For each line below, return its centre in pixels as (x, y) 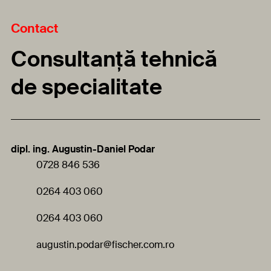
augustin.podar (70, 245)
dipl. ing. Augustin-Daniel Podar (83, 149)
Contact (34, 29)
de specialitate (87, 87)
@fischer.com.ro (139, 245)
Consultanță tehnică (114, 60)
